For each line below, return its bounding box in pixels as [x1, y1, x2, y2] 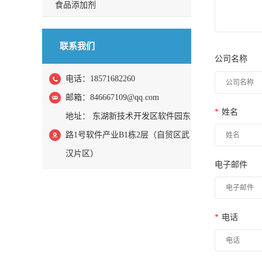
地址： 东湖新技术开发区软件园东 [65, 112, 191, 120]
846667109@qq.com [90, 93, 159, 102]
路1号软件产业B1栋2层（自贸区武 [65, 130, 189, 139]
